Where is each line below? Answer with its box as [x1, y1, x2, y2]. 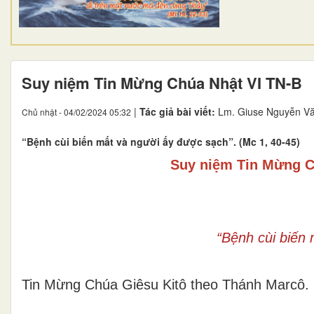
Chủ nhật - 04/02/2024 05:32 [22, 105, 131, 118]
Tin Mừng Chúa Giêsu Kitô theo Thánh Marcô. [22, 276, 309, 292]
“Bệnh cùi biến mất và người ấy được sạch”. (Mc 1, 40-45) [22, 134, 300, 149]
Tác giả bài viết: [139, 104, 218, 118]
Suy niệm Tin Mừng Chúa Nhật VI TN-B [22, 71, 302, 94]
